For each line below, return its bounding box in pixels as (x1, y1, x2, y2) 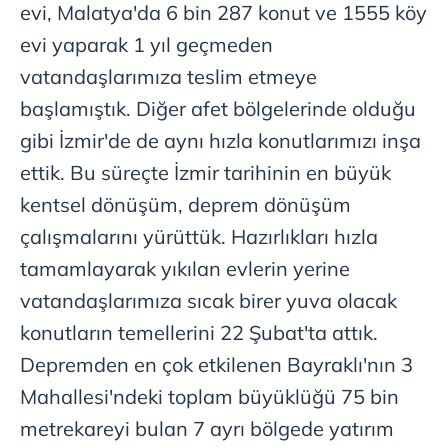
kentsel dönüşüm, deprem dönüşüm (20, 191, 351, 217)
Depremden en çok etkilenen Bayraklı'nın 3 (20, 351, 413, 377)
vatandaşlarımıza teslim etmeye (20, 63, 317, 89)
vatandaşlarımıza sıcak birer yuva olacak (20, 287, 397, 313)
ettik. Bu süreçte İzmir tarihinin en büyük (20, 159, 391, 185)
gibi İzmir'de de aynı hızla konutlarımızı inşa (20, 127, 421, 153)
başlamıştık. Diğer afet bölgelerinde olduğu (20, 95, 416, 121)
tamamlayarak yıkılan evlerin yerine (20, 255, 350, 281)
